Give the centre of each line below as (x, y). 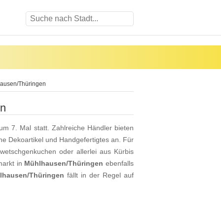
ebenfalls (118, 164)
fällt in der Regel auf (99, 175)
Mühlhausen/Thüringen (64, 164)
